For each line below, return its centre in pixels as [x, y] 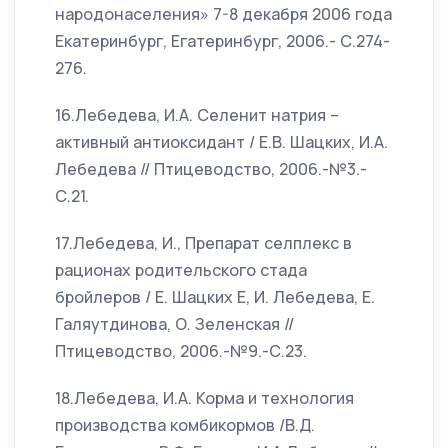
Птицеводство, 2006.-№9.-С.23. [181, 351]
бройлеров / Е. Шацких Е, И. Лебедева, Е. [215, 297]
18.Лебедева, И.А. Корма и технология [204, 398]
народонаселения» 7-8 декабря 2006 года [223, 14]
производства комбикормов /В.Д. [185, 425]
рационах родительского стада [181, 270]
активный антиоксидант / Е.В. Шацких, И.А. [221, 142]
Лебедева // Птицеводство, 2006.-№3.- [211, 169]
